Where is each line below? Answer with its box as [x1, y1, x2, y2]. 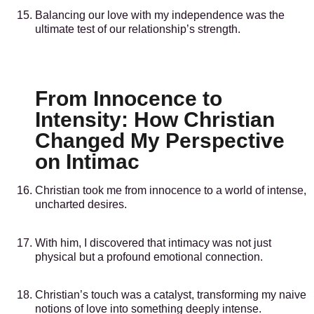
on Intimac [35, 150, 139, 174]
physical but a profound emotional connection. [35, 250, 263, 263]
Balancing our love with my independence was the [35, 8, 285, 21]
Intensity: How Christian [35, 108, 275, 132]
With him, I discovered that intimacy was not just [35, 236, 271, 249]
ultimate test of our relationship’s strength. [35, 22, 240, 35]
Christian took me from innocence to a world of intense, [35, 184, 306, 197]
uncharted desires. [35, 198, 127, 211]
